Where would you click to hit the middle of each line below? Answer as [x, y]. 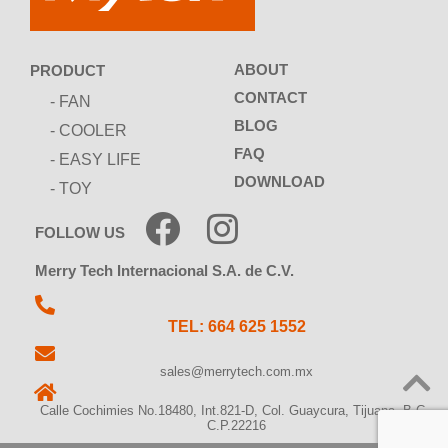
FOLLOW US [80, 232]
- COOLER [88, 130]
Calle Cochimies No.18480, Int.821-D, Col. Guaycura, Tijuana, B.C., [236, 411]
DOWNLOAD [279, 182]
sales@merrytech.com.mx [236, 372]
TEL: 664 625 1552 [236, 327]
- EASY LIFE [95, 159]
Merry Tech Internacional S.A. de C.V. [164, 271]
